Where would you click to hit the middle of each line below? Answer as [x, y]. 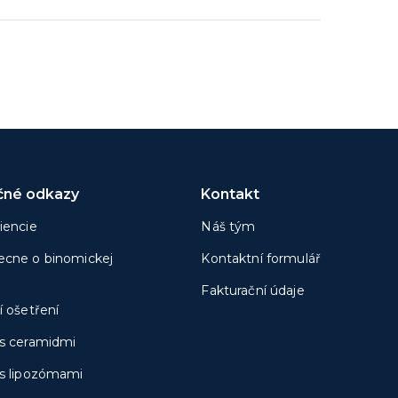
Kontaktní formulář [261, 259]
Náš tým [228, 227]
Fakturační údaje [253, 291]
